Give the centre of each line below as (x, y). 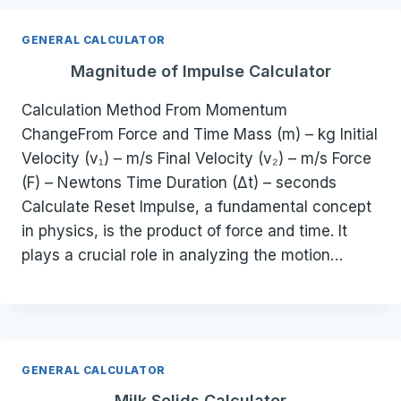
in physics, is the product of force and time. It (184, 230)
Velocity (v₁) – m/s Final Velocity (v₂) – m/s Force (196, 158)
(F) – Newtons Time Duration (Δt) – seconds (179, 182)
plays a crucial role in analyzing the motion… (182, 255)
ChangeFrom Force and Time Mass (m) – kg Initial (200, 134)
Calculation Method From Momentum (154, 110)
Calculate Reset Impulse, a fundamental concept (196, 206)
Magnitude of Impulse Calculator (200, 71)
